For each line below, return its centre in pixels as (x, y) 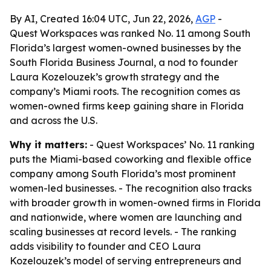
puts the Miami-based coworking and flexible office (131, 159)
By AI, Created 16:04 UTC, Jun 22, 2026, (103, 19)
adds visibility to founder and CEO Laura (105, 246)
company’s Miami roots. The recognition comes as (125, 91)
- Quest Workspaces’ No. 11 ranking (171, 145)
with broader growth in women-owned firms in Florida (135, 203)
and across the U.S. (54, 120)
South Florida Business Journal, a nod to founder (124, 62)
